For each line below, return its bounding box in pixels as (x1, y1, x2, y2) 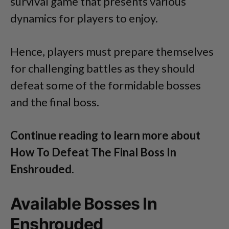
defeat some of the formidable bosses (10, 78, 201, 92)
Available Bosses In (10, 194, 157, 214)
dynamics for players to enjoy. (10, 11, 158, 25)
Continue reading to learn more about (10, 128, 200, 142)
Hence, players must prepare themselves (10, 44, 214, 58)
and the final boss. (10, 95, 99, 109)
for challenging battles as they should (10, 61, 195, 75)
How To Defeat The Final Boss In (10, 145, 176, 159)
